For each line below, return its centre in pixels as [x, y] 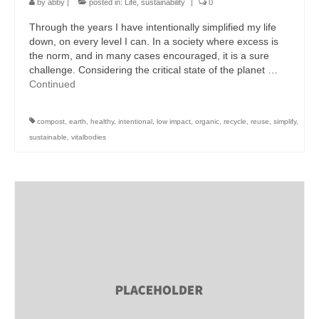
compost [51, 121]
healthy [102, 121]
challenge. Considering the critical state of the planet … [153, 70]
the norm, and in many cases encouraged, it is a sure [149, 56]
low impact [174, 121]
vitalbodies [89, 137]
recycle [235, 121]
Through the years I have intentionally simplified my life [153, 27]
